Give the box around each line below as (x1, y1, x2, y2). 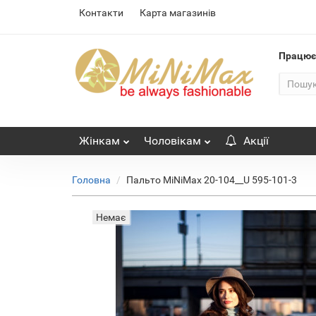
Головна (72, 174, 111, 186)
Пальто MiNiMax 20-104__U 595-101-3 (126, 174, 297, 186)
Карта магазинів (140, 7, 216, 18)
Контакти (79, 7, 123, 18)
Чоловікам (144, 134, 201, 147)
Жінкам (79, 134, 120, 147)
